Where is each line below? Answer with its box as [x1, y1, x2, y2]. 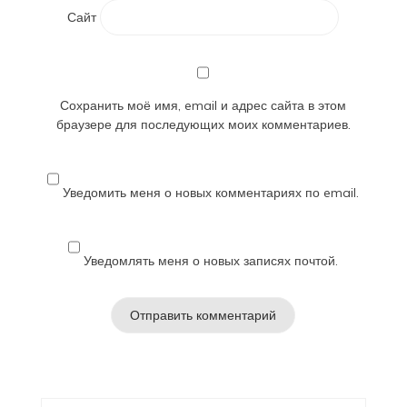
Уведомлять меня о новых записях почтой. [84, 252, 339, 269]
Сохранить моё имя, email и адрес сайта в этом [60, 96, 347, 114]
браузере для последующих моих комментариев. [55, 115, 351, 133]
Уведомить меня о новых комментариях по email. [63, 184, 360, 201]
